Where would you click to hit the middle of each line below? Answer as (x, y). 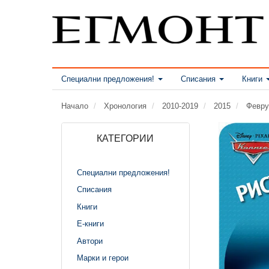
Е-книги (90, 223)
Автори (90, 241)
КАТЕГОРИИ (125, 138)
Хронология (125, 106)
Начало (75, 106)
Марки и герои (103, 258)
